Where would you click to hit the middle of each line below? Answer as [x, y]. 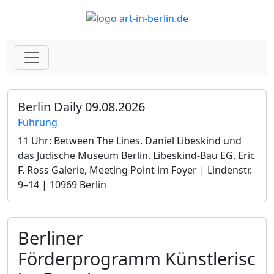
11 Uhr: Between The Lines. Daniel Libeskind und [130, 140]
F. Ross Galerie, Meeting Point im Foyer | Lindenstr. [135, 170]
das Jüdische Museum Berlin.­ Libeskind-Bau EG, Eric [136, 155]
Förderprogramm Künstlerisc [137, 258]
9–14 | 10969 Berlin [62, 184]
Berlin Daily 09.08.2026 [81, 106]
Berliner [50, 237]
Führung [38, 122]
